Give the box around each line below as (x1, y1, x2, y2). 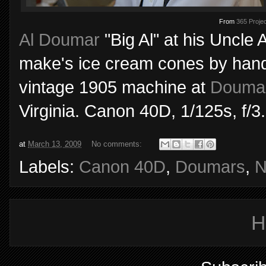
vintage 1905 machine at (19, 78, 210, 97)
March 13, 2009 (28, 139, 81, 148)
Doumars (175, 157, 245, 177)
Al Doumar (19, 30, 100, 50)
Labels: (19, 157, 79, 177)
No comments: (91, 139, 144, 148)
